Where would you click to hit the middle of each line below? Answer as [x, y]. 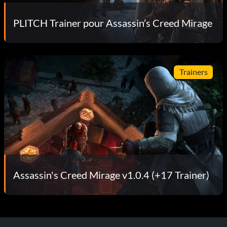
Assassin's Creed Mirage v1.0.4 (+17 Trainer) [111, 175]
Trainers [193, 72]
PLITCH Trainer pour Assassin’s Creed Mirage [113, 23]
